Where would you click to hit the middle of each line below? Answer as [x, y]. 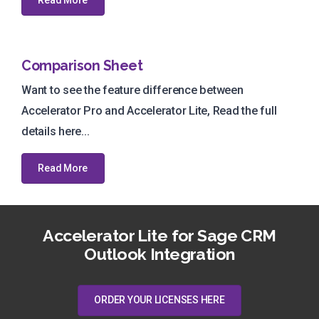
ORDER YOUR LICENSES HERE [159, 300]
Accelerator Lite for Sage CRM [159, 236]
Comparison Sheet [82, 66]
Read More [63, 168]
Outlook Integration [159, 254]
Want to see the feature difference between [132, 90]
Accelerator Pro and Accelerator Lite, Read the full [149, 110]
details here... [56, 131]
